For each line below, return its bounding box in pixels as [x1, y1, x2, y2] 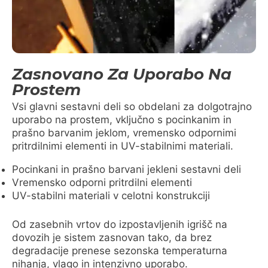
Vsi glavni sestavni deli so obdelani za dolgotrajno [12, 100, 252, 113]
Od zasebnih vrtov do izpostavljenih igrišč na [12, 218, 227, 230]
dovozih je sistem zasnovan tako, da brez [12, 231, 212, 243]
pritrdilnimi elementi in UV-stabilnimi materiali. [12, 140, 233, 153]
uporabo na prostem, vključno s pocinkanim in [12, 114, 232, 126]
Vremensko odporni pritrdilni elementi [12, 176, 192, 189]
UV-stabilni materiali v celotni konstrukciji [12, 190, 210, 202]
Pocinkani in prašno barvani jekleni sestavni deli [12, 163, 241, 176]
